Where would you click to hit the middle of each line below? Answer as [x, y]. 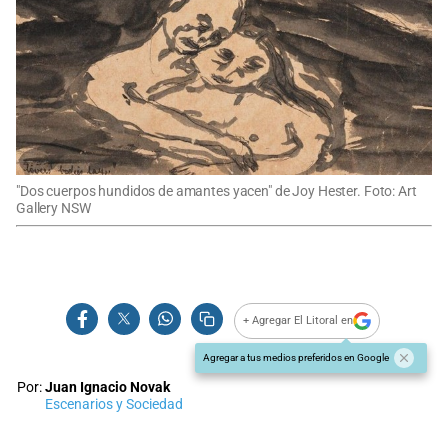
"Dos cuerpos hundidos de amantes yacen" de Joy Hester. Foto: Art [216, 191]
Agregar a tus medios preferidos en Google [296, 357]
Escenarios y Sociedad [114, 404]
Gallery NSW [53, 208]
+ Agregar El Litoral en [298, 321]
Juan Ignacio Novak [107, 387]
